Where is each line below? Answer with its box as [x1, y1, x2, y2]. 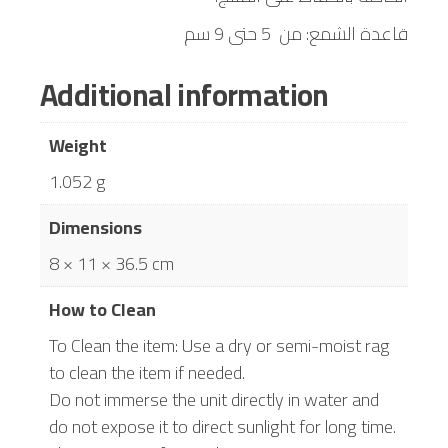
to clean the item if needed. [49, 356, 245, 390]
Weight [49, 129, 107, 163]
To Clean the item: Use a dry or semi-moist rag [49, 329, 390, 363]
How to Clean [49, 293, 156, 327]
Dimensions [49, 211, 142, 245]
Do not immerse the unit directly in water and [49, 383, 379, 417]
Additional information [40, 67, 329, 124]
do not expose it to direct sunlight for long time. [49, 410, 396, 444]
